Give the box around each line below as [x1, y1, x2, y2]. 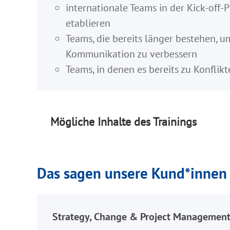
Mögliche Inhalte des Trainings [50, 114, 197, 129]
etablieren [65, 16, 110, 30]
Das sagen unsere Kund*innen [37, 163, 227, 183]
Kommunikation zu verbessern [65, 47, 197, 61]
